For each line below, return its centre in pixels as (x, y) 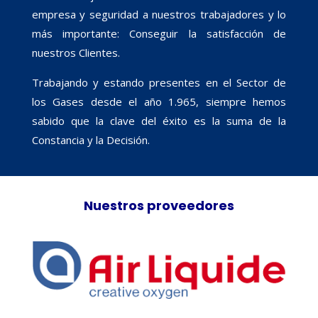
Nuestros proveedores (159, 205)
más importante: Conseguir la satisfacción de (159, 33)
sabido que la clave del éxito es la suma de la (159, 120)
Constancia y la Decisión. (91, 139)
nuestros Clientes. (76, 52)
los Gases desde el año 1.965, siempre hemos (159, 101)
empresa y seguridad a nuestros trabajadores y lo (159, 14)
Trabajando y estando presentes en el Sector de (159, 82)
